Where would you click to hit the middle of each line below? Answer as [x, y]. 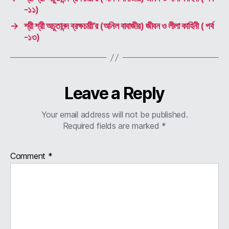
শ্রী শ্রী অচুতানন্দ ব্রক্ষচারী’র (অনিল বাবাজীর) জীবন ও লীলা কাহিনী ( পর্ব [119, 26]
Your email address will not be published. [114, 115]
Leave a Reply [114, 94]
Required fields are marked [112, 126]
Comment [29, 156]
